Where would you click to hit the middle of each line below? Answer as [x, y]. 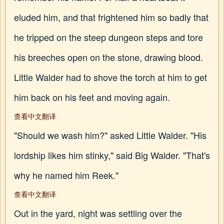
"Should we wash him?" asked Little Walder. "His [110, 135]
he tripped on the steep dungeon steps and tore [108, 37]
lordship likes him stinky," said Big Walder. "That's [112, 155]
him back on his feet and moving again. [92, 97]
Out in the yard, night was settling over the [98, 213]
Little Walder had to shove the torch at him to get [110, 77]
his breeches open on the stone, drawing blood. [108, 57]
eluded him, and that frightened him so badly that [111, 17]
